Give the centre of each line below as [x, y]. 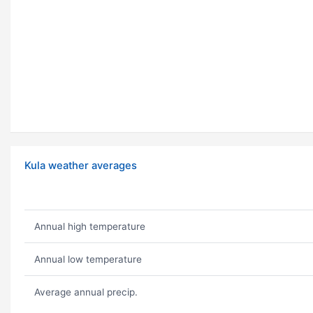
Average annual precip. [86, 292]
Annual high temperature [89, 227]
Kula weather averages [81, 166]
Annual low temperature [88, 260]
